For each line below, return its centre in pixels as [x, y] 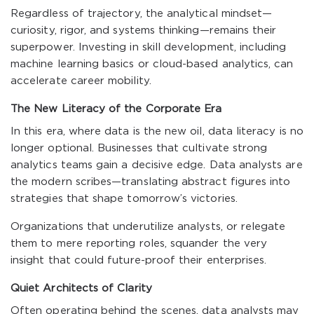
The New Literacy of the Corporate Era [116, 109]
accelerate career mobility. [81, 81]
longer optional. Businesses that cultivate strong [139, 148]
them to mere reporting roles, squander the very [139, 244]
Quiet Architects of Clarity [81, 288]
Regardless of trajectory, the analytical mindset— [142, 14]
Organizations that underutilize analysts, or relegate [148, 227]
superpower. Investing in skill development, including [149, 47]
